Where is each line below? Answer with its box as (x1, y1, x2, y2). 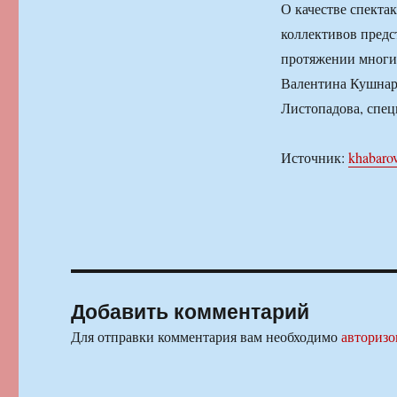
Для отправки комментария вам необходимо (71, 327, 342, 346)
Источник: (280, 148, 348, 167)
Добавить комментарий (71, 296, 310, 326)
